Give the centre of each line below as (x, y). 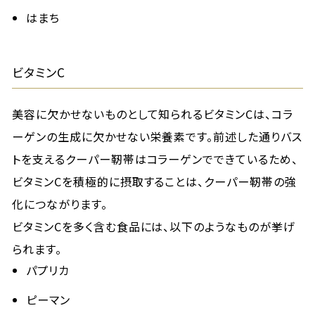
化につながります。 (60, 204)
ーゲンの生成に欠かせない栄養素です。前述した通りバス (157, 136)
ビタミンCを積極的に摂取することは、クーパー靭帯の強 (154, 181)
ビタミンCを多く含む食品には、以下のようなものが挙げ (154, 226)
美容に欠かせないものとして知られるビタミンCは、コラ (153, 114)
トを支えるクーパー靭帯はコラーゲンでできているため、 (155, 159)
